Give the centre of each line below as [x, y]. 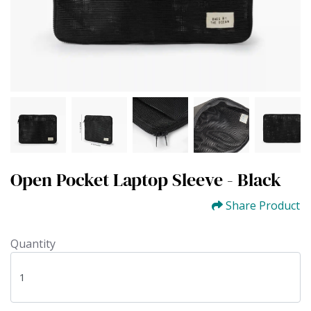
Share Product [263, 205]
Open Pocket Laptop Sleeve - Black [146, 180]
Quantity [33, 243]
